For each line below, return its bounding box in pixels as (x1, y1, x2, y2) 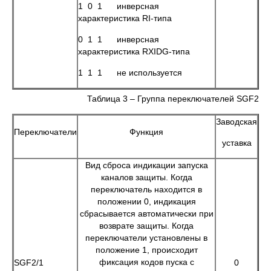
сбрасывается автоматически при (79, 209, 214, 218)
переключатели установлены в (85, 233, 207, 243)
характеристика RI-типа (78, 13, 172, 23)
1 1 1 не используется (78, 68, 182, 77)
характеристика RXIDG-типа (78, 47, 190, 56)
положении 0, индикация (97, 197, 196, 206)
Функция (129, 127, 163, 137)
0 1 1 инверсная (78, 34, 159, 44)
